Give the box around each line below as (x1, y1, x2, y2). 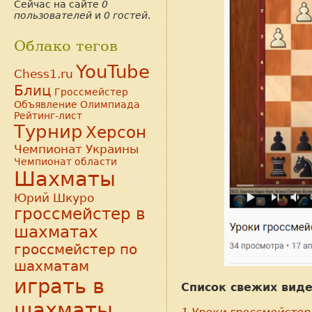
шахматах (14, 223, 98, 242)
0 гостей (104, 9, 148, 21)
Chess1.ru (14, 67, 73, 81)
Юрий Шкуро (14, 191, 94, 205)
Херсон (86, 123, 146, 142)
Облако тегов (14, 37, 118, 54)
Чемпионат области (14, 156, 117, 168)
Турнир (14, 121, 83, 143)
